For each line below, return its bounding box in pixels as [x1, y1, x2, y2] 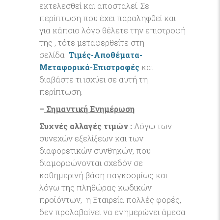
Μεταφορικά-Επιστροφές [39, 62, 139, 72]
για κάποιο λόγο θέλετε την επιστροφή [39, 25, 186, 35]
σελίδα [39, 50, 69, 60]
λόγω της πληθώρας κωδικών [39, 182, 152, 192]
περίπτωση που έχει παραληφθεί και [39, 13, 176, 23]
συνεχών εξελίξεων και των [39, 133, 143, 143]
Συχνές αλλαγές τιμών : [39, 121, 132, 131]
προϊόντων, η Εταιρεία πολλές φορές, [39, 194, 181, 205]
